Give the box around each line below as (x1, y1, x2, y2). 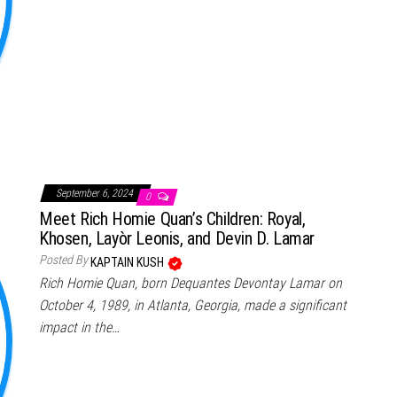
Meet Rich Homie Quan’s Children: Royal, (39, 207, 306, 230)
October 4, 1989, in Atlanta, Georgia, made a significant (39, 296, 346, 314)
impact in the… (39, 318, 120, 336)
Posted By (39, 252, 88, 267)
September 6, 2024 (56, 186, 136, 199)
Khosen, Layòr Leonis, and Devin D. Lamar (39, 227, 315, 249)
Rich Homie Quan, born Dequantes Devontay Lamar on (39, 274, 342, 292)
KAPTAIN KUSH (90, 254, 167, 269)
